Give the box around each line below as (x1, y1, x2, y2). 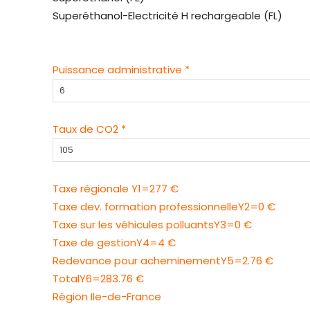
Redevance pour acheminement (53, 253, 221, 268)
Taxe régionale (53, 181, 131, 197)
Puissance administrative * (53, 62, 190, 77)
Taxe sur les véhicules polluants (53, 217, 214, 232)
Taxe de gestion (53, 235, 136, 250)
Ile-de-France (91, 289, 161, 304)
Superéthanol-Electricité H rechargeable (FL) (53, 8, 282, 24)
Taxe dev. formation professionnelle (53, 199, 238, 215)
